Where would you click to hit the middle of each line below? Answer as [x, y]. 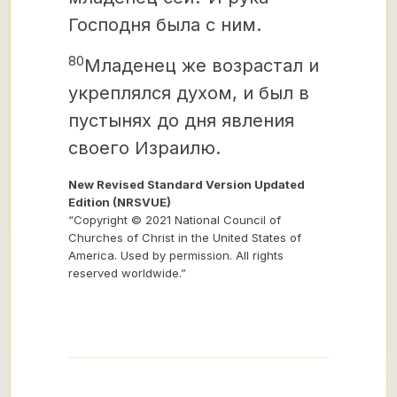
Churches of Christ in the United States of [185, 237]
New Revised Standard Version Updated [187, 184]
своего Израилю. [144, 148]
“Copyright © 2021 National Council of [175, 220]
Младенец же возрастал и [202, 66]
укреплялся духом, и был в [189, 93]
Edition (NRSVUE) [120, 202]
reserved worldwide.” [127, 273]
